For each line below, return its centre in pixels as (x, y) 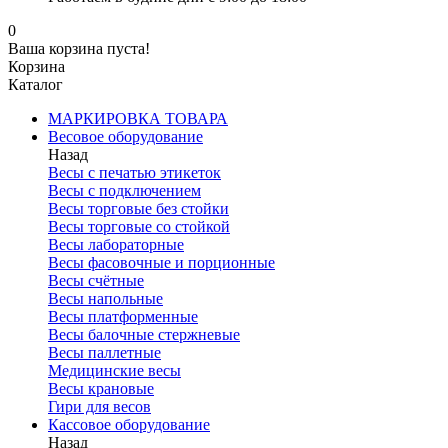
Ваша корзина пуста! (79, 48)
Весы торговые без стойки (138, 208)
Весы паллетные (104, 352)
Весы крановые (101, 388)
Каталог (35, 84)
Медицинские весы (114, 370)
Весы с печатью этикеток (134, 172)
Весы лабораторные (116, 244)
